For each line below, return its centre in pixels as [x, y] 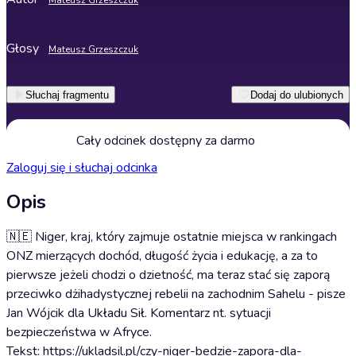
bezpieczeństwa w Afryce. [81, 332]
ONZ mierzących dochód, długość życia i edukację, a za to [162, 256]
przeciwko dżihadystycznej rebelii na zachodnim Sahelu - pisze [176, 294]
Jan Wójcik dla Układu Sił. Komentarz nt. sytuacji [139, 313]
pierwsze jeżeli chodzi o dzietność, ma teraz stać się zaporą [168, 275]
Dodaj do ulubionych [297, 95]
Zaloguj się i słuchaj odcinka [82, 168]
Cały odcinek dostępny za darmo [165, 141]
